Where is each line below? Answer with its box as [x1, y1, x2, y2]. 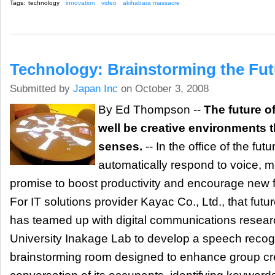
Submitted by [10, 82, 73, 95]
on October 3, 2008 [118, 82, 209, 95]
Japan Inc [73, 82, 118, 95]
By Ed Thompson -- [98, 103, 204, 116]
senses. [98, 139, 142, 153]
